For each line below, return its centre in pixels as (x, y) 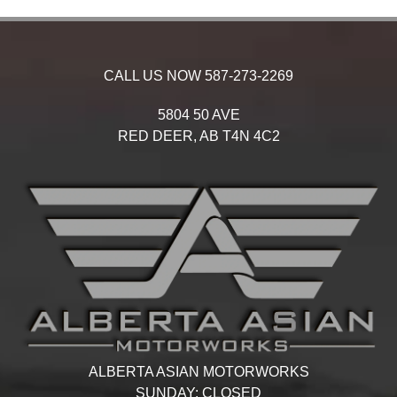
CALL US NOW (154, 75)
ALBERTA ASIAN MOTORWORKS (198, 371)
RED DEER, (157, 136)
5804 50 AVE (198, 114)
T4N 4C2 (251, 136)
